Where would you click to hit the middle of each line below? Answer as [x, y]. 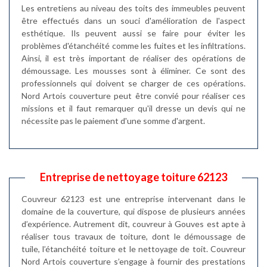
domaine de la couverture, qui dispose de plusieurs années [133, 211]
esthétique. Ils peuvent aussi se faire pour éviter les [133, 33]
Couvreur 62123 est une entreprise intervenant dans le [133, 198]
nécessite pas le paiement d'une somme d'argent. [113, 120]
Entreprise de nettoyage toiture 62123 [133, 177]
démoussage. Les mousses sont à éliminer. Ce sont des [133, 70]
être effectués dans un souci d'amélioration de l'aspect [133, 20]
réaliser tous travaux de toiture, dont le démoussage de [133, 236]
